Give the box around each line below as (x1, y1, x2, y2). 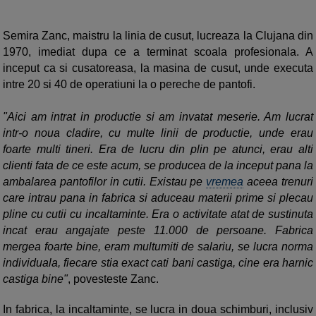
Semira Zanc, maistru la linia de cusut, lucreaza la (3, 30, 255, 42)
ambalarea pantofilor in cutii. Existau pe (3, 176, 207, 188)
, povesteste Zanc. (68, 273, 159, 286)
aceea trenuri (243, 176, 313, 188)
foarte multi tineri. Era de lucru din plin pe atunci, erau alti (3, 143, 313, 156)
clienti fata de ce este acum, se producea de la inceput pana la (3, 159, 313, 172)
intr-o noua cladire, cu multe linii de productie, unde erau (3, 127, 313, 140)
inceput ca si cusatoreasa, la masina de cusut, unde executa (3, 62, 313, 75)
